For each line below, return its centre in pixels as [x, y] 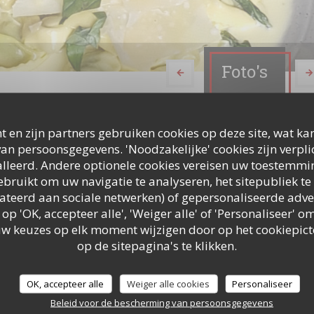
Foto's [245, 71]
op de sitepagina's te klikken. [157, 245]
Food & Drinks [103, 268]
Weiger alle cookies [169, 284]
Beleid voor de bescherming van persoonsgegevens [162, 302]
